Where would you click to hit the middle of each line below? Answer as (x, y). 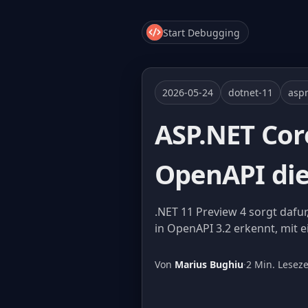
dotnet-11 (251, 92)
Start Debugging (201, 32)
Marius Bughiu (209, 264)
